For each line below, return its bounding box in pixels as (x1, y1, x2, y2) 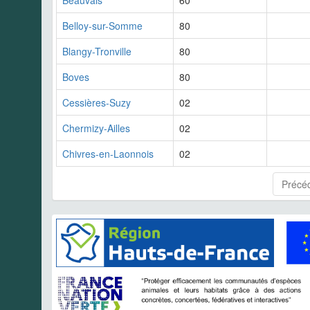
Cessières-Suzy (62, 95, 131, 110)
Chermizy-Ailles (62, 121, 130, 136)
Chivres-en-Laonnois (62, 147, 154, 161)
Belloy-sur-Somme (62, 19, 143, 33)
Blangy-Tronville (62, 44, 131, 59)
